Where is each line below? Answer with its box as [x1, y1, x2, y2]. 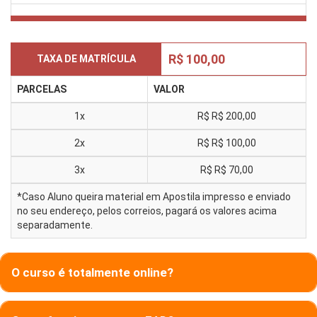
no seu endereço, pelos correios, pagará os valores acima [17, 205, 277, 217]
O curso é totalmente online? [11, 265, 173, 280]
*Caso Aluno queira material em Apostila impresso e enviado [17, 191, 291, 203]
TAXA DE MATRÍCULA [37, 53, 136, 65]
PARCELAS [17, 83, 67, 96]
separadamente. [17, 219, 93, 231]
